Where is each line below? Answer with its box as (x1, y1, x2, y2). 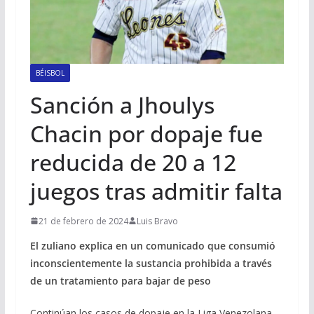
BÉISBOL (35, 67, 64, 78)
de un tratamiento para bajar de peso (29, 273, 211, 287)
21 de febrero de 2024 (38, 214, 128, 227)
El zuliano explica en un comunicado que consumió (29, 238, 275, 252)
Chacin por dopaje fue (29, 118, 263, 149)
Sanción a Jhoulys (29, 89, 214, 120)
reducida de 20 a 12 (29, 146, 236, 177)
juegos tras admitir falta (29, 175, 282, 206)
